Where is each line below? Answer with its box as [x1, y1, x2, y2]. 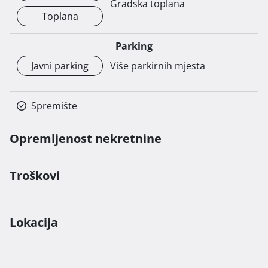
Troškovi [10, 167, 60, 184]
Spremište [31, 99, 77, 112]
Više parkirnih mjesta [110, 59, 205, 72]
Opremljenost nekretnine [10, 130, 162, 147]
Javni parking [31, 59, 89, 72]
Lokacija [10, 214, 58, 230]
